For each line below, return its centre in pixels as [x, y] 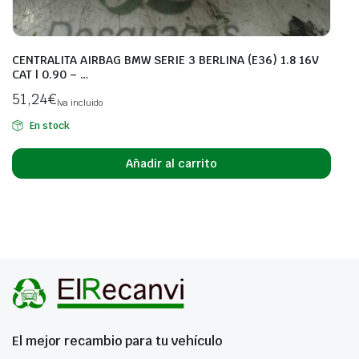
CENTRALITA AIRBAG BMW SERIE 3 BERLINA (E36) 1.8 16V [165, 61]
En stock [49, 126]
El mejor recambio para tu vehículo [117, 341]
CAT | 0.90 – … [50, 75]
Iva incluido [79, 103]
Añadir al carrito [171, 163]
